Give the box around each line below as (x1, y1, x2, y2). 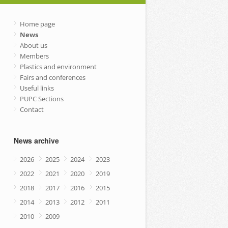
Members (20, 51, 49, 61)
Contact (20, 105, 44, 114)
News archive (14, 135, 59, 146)
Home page (20, 19, 55, 28)
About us (20, 41, 47, 50)
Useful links (20, 83, 54, 93)
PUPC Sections (20, 94, 64, 103)
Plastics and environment (20, 62, 97, 71)
